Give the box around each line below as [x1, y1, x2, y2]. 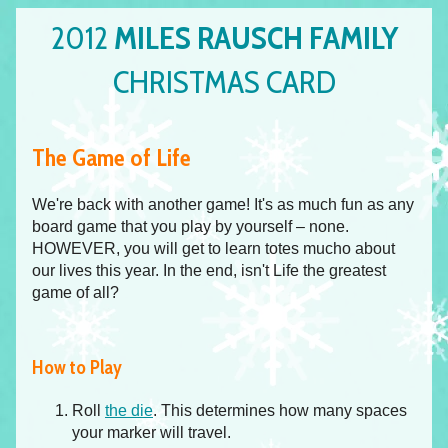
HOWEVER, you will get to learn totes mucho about [32, 240, 395, 258]
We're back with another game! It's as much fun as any [32, 196, 414, 214]
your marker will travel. [72, 423, 231, 441]
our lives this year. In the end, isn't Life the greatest [32, 262, 386, 280]
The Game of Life [32, 143, 191, 173]
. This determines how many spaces [153, 401, 407, 419]
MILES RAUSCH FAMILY [113, 18, 398, 57]
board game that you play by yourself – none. [32, 218, 349, 236]
